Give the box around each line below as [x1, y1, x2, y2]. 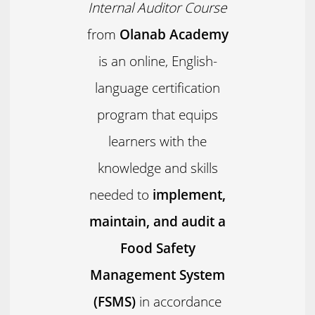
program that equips [97, 104, 218, 124]
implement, [153, 184, 226, 204]
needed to [89, 184, 153, 204]
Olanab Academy [119, 24, 229, 44]
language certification [95, 77, 220, 97]
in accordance [136, 291, 221, 311]
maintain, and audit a [89, 211, 226, 231]
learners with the [108, 131, 207, 150]
